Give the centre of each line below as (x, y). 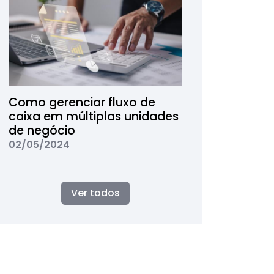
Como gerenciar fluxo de (82, 102)
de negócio (42, 131)
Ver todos (95, 193)
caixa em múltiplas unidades (93, 117)
